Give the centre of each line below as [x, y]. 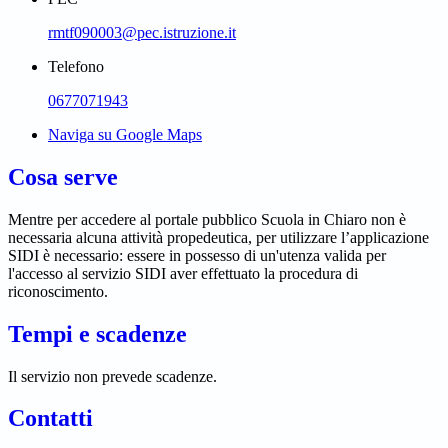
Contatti [50, 418]
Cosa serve [63, 176]
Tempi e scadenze [97, 333]
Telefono [76, 66]
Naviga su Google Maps [125, 134]
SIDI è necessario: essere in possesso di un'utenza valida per [197, 255]
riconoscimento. [58, 291]
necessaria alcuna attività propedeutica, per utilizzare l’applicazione [218, 237]
